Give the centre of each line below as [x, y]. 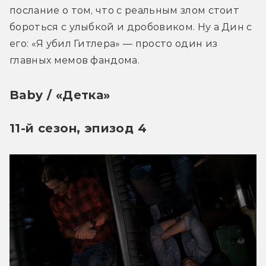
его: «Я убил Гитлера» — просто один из [114, 43]
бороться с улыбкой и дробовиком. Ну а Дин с [131, 27]
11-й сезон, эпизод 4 [78, 128]
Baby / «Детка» [60, 95]
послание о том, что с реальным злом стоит [125, 10]
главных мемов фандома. [75, 60]
